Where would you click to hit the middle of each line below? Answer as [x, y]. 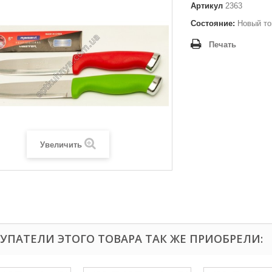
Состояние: [213, 23]
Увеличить [61, 145]
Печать [223, 45]
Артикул [207, 6]
